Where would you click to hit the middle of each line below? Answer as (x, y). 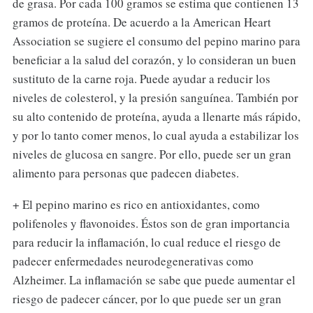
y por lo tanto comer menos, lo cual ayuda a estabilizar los (155, 136)
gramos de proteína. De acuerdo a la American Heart (141, 22)
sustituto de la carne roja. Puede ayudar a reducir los (141, 79)
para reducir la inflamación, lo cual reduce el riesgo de (146, 242)
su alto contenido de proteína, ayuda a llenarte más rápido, (156, 117)
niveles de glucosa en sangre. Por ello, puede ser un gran (152, 154)
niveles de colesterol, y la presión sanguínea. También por (155, 98)
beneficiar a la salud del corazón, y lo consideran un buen (154, 60)
